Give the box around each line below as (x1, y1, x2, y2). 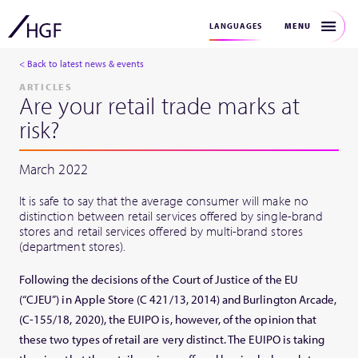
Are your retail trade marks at (19, 90, 300, 121)
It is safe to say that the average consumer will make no (19, 193, 308, 209)
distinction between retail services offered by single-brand (19, 208, 323, 224)
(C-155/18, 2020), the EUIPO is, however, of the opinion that (19, 312, 316, 328)
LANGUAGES (209, 21, 262, 31)
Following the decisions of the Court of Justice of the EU (19, 272, 298, 288)
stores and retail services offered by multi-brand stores (19, 223, 303, 239)
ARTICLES (19, 81, 73, 93)
